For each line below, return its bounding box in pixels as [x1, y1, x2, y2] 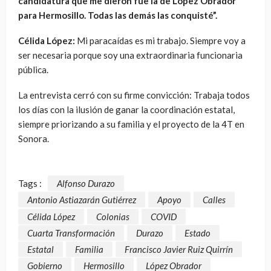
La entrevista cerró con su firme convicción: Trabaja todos [18, 89, 250, 100]
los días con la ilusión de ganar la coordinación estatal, [18, 103, 235, 115]
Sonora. [18, 132, 49, 144]
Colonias [96, 211, 129, 222]
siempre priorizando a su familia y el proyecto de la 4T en [18, 118, 244, 129]
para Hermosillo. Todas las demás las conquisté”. [18, 9, 217, 21]
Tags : [18, 178, 42, 189]
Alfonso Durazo [57, 178, 115, 189]
